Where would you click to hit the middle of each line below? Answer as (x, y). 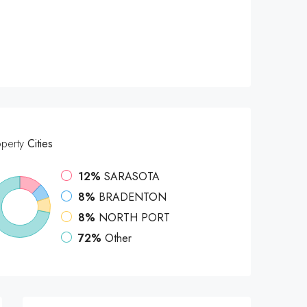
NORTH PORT (135, 218)
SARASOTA (132, 176)
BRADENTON (133, 197)
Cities (39, 144)
